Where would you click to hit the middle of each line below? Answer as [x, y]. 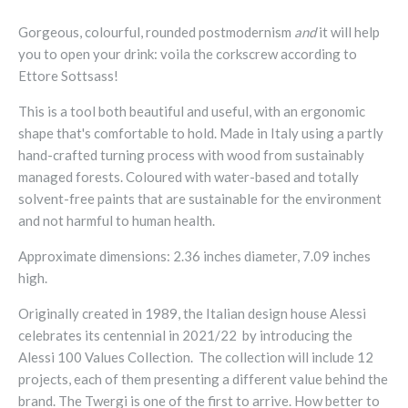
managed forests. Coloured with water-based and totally [189, 177]
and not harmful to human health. [117, 221]
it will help [349, 32]
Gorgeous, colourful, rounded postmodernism [156, 32]
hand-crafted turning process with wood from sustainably [191, 155]
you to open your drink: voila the [117, 54]
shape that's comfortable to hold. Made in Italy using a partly [201, 133]
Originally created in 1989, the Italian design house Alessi [192, 314]
